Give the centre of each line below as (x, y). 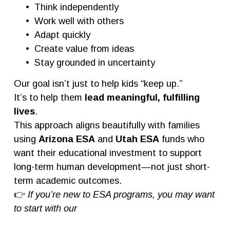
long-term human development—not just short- (112, 166)
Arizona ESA (66, 139)
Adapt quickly (62, 34)
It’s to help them (49, 97)
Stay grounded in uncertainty (94, 62)
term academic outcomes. (68, 180)
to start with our (45, 208)
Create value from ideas (84, 48)
